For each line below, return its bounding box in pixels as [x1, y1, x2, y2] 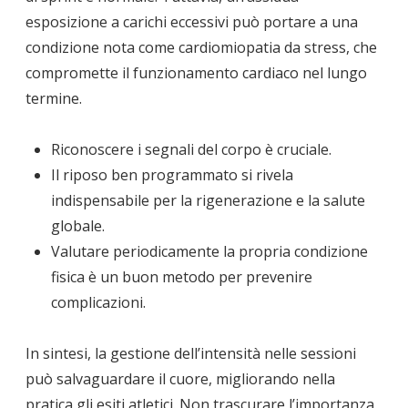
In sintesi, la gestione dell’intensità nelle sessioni [25, 342, 356, 363]
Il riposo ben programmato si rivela [51, 164, 293, 185]
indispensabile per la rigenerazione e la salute [51, 189, 365, 210]
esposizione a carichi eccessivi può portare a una [25, 11, 358, 32]
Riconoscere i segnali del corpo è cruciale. [51, 138, 331, 159]
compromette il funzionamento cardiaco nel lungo [25, 62, 367, 83]
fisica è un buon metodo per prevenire [51, 266, 312, 287]
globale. [51, 215, 105, 236]
